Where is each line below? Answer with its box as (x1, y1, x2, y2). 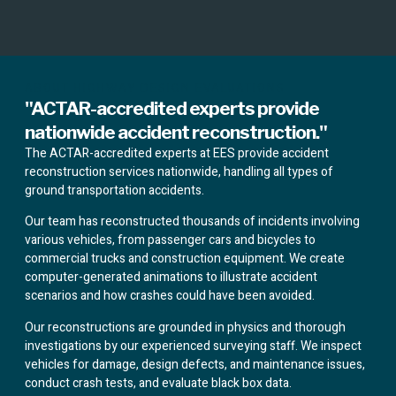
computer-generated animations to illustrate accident (25, 268, 317, 287)
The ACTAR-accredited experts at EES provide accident (25, 144, 329, 163)
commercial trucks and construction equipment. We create (25, 249, 345, 269)
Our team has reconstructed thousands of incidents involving (25, 212, 360, 232)
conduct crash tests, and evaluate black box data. (25, 373, 292, 392)
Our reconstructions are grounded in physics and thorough (25, 317, 346, 337)
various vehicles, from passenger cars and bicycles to (25, 231, 316, 250)
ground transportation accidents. (25, 181, 204, 200)
